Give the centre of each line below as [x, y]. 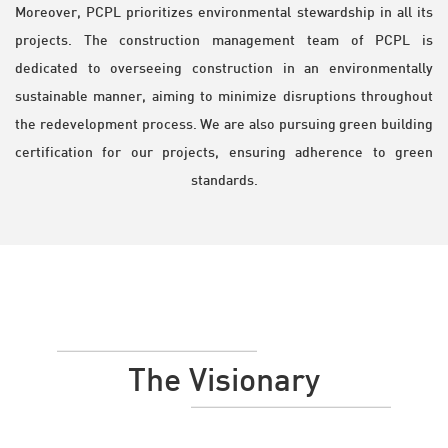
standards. [224, 180]
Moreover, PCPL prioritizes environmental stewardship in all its [224, 12]
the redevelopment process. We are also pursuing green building [224, 124]
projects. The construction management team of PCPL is [224, 40]
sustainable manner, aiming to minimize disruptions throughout [224, 96]
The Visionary [223, 379]
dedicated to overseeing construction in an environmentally [224, 68]
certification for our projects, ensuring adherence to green [224, 152]
